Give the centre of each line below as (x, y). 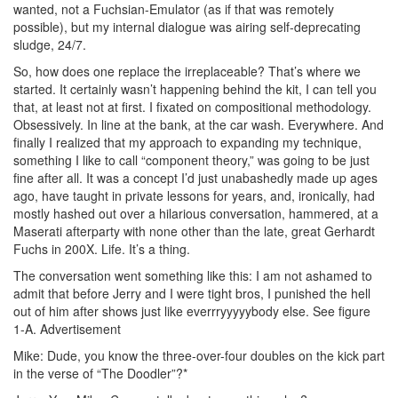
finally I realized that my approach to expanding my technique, (187, 142)
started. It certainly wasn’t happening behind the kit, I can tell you (195, 88)
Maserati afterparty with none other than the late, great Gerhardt (194, 231)
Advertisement (80, 328)
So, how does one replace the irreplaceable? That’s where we (187, 71)
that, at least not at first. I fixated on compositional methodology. (192, 106)
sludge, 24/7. (50, 44)
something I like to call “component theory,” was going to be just (191, 159)
